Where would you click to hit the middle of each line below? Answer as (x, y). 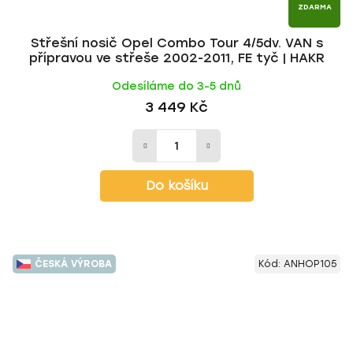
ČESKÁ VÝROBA (73, 264)
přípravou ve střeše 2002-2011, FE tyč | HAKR (176, 58)
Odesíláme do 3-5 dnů (176, 86)
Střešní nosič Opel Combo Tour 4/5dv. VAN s (176, 43)
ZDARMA (314, 7)
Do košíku (176, 186)
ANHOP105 (310, 264)
